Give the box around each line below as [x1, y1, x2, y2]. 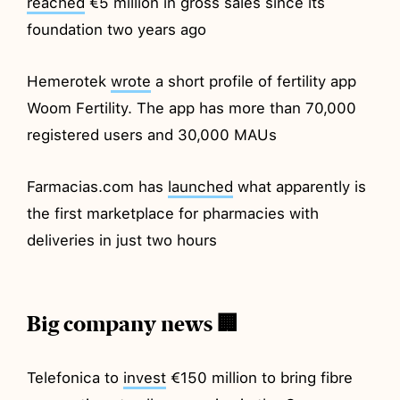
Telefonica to [27, 368, 124, 387]
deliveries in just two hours [27, 230, 218, 249]
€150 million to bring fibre [166, 368, 354, 387]
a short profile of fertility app [151, 71, 357, 90]
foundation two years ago [27, 20, 207, 38]
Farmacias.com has [27, 177, 169, 196]
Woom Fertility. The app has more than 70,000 [27, 98, 357, 117]
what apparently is [233, 177, 367, 196]
